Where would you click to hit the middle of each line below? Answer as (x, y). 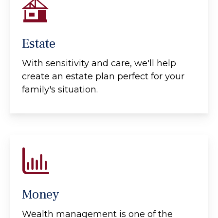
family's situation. (60, 90)
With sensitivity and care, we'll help (99, 64)
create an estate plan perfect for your (103, 77)
